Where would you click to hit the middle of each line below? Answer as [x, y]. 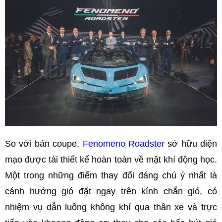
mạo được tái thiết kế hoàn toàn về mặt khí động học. [111, 159]
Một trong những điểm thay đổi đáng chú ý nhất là [111, 175]
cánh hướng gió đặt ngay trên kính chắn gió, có [111, 191]
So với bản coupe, [44, 143]
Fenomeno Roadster [125, 143]
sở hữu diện [192, 143]
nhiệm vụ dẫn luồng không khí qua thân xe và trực [111, 207]
